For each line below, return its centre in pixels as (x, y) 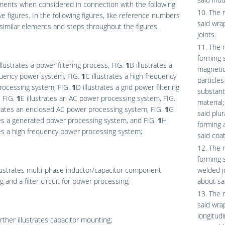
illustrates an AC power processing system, (94, 98)
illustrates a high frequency (133, 76)
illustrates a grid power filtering (130, 87)
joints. (206, 35)
